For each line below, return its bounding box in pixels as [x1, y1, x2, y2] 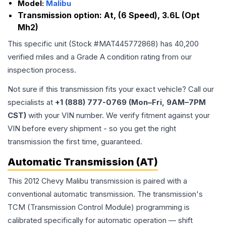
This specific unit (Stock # [8, 39, 99, 49]
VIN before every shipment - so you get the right [8, 124, 176, 134]
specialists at [8, 97, 55, 107]
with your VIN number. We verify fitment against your [26, 110, 210, 121]
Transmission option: [18, 10, 104, 21]
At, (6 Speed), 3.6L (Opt [104, 10, 200, 21]
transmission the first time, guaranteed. [8, 137, 142, 147]
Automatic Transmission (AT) [8, 156, 158, 168]
